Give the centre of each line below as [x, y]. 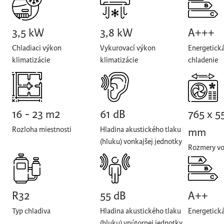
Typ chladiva [31, 211]
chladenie [203, 60]
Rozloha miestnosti [42, 130]
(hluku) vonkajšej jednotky [141, 142]
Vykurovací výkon [127, 48]
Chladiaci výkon [37, 48]
